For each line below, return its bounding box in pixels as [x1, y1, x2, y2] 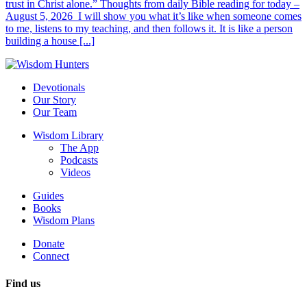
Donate [33, 238, 64, 250]
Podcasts [60, 154, 98, 167]
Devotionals [33, 82, 85, 94]
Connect [33, 250, 69, 262]
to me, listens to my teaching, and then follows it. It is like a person [5, 23, 293, 35]
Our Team [33, 106, 77, 119]
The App [60, 142, 99, 154]
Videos [60, 167, 90, 179]
